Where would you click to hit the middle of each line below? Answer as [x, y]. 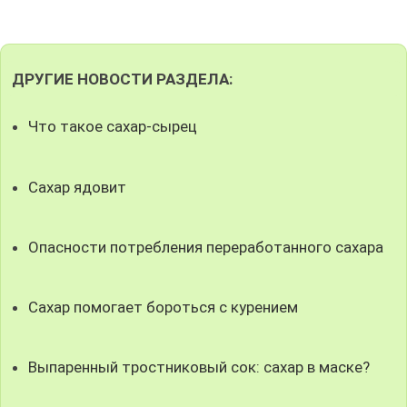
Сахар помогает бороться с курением [164, 307]
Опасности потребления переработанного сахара [206, 247]
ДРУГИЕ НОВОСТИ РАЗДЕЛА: [122, 79]
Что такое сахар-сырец [113, 127]
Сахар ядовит [78, 187]
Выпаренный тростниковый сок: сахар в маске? [199, 367]
